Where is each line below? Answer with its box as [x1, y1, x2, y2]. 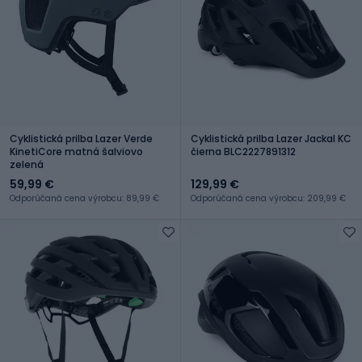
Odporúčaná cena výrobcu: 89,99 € [10, 192, 159, 204]
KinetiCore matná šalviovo [10, 144, 143, 158]
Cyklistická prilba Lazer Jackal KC [191, 131, 351, 145]
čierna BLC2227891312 [191, 144, 296, 158]
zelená [10, 157, 44, 171]
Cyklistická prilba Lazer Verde [10, 131, 153, 145]
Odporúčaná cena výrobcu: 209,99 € [191, 192, 346, 204]
